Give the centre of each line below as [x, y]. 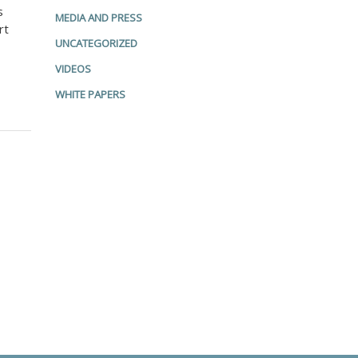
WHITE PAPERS [90, 94]
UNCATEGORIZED [96, 43]
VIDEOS [73, 69]
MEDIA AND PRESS [98, 18]
